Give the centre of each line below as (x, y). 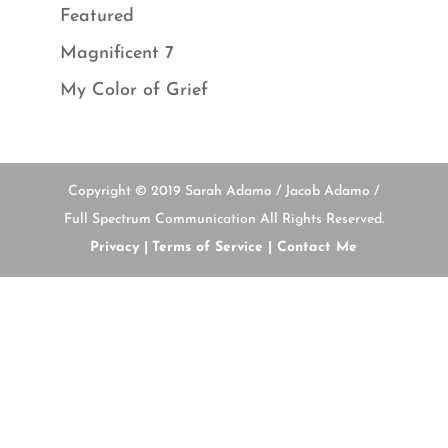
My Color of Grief (133, 91)
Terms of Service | (212, 248)
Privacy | (119, 248)
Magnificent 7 (116, 54)
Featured (96, 17)
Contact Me (315, 248)
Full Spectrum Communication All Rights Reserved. (223, 220)
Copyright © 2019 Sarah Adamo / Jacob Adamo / (224, 192)
